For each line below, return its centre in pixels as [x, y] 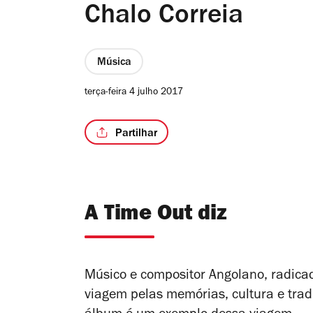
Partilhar [136, 134]
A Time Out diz [156, 216]
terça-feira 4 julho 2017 [134, 93]
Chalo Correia [164, 18]
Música [114, 63]
